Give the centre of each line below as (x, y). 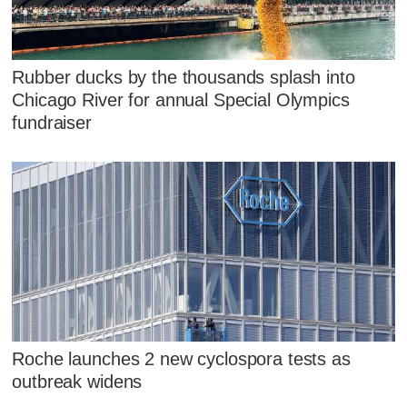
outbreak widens (77, 381)
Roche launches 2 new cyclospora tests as (181, 358)
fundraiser (52, 123)
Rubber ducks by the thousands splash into (184, 78)
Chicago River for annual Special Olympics (181, 100)
